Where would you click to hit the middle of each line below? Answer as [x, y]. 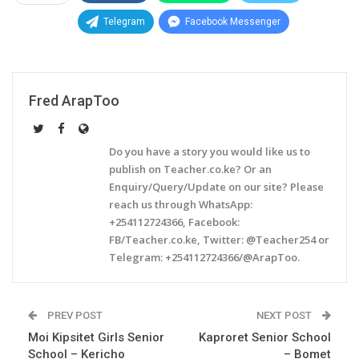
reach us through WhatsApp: [181, 204]
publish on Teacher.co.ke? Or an [190, 169]
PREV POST [74, 315]
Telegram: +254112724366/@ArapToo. [204, 257]
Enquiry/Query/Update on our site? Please [216, 186]
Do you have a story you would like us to [210, 151]
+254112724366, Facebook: [174, 222]
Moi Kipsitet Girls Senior [96, 337]
